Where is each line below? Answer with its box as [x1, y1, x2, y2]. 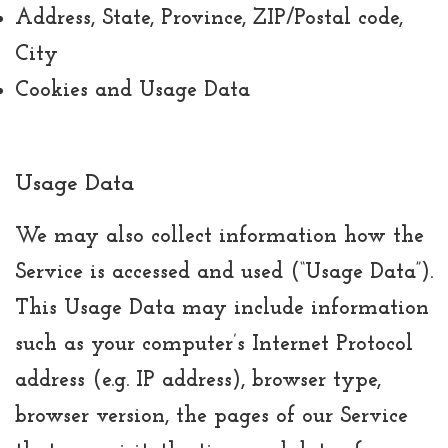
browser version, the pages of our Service [15, 404, 408, 428]
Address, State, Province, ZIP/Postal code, [15, 7, 403, 31]
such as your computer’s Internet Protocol [15, 332, 413, 356]
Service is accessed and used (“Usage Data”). [15, 260, 433, 284]
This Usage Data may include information [15, 296, 429, 320]
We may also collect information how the [15, 224, 424, 248]
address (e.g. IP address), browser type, [15, 368, 381, 392]
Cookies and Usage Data [15, 79, 250, 103]
